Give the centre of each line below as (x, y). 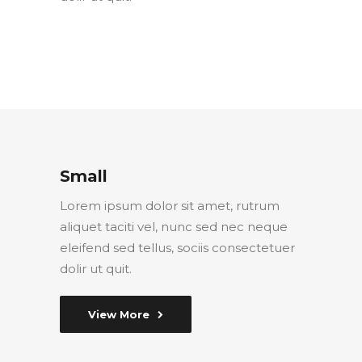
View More (119, 315)
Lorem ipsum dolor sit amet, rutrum (170, 206)
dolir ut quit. (96, 269)
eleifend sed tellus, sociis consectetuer (177, 248)
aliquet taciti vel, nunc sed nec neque (174, 227)
